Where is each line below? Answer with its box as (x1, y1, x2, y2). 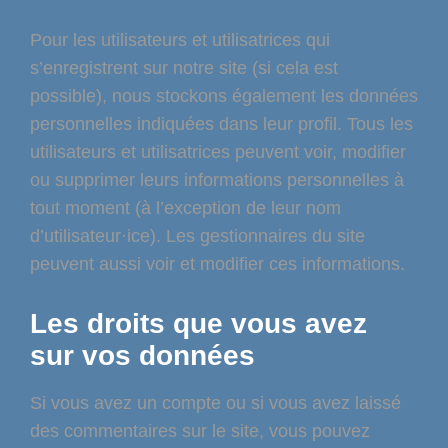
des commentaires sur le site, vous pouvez (30, 421, 370, 442)
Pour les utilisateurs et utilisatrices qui (30, 30, 330, 51)
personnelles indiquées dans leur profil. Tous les (30, 114, 413, 135)
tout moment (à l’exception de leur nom (30, 198, 341, 219)
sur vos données (30, 340, 255, 372)
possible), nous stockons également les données (30, 86, 418, 107)
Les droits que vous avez (30, 308, 367, 340)
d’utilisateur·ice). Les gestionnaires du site (30, 226, 365, 247)
